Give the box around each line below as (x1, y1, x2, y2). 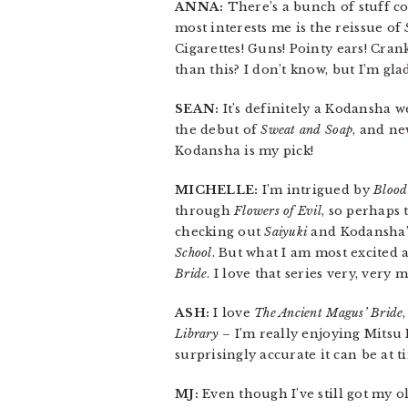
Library (175, 326, 219, 342)
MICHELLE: (175, 182, 259, 198)
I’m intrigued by (258, 182, 374, 198)
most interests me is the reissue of (175, 20, 405, 36)
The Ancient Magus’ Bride (254, 305, 403, 321)
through (175, 203, 235, 219)
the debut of (175, 122, 261, 138)
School (175, 245, 212, 260)
